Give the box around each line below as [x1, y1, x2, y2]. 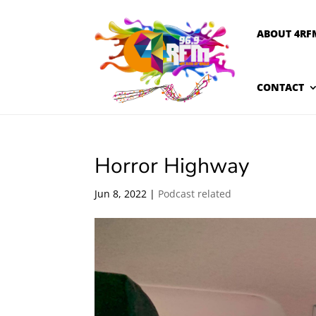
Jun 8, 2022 [95, 187, 147, 200]
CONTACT [257, 80, 305, 94]
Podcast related [158, 187, 232, 200]
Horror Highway [95, 152, 250, 181]
